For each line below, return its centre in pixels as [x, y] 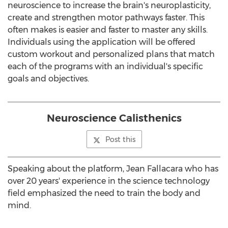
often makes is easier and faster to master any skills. [108, 30]
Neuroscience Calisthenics [114, 118]
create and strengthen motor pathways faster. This [106, 18]
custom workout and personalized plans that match [111, 54]
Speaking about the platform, [67, 169]
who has [201, 169]
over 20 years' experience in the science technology [109, 181]
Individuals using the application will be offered [102, 42]
